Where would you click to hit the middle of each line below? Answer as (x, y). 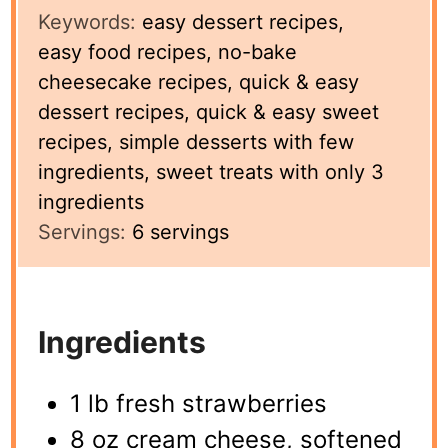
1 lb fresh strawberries (199, 403)
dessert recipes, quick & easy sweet (209, 111)
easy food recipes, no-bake (168, 51)
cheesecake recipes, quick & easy (199, 81)
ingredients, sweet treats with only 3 (211, 171)
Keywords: (90, 21)
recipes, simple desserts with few (196, 141)
